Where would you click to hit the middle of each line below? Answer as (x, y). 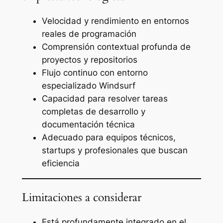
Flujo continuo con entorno (95, 73)
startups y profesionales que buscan (114, 151)
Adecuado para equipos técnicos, (109, 138)
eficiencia (60, 164)
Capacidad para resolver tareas (105, 99)
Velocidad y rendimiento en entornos (115, 21)
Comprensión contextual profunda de (116, 47)
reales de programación (89, 34)
